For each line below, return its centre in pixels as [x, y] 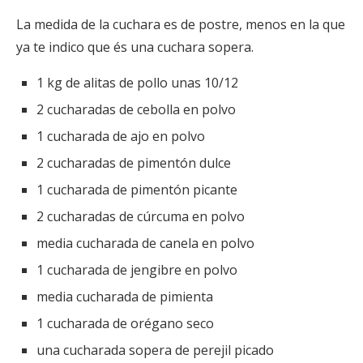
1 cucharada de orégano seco [125, 324]
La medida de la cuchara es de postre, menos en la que [181, 25]
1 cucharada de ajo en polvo [121, 137]
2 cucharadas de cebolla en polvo [136, 110]
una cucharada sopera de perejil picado [155, 350]
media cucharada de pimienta [125, 297]
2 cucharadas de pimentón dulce [134, 163]
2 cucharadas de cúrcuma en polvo [141, 217]
